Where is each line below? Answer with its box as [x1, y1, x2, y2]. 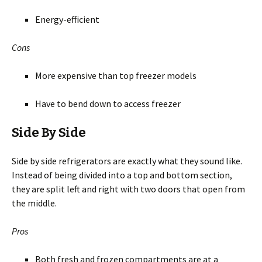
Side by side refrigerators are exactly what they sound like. [12, 155, 242, 167]
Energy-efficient [35, 13, 99, 26]
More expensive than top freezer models [35, 70, 196, 82]
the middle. [12, 197, 57, 209]
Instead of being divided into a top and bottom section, [12, 169, 232, 181]
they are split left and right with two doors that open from [12, 183, 245, 195]
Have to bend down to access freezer [35, 98, 181, 110]
